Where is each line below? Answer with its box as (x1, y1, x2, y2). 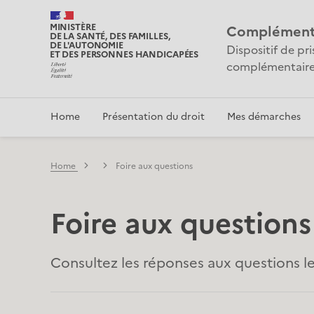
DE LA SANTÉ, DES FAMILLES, (49, 29, 170, 43)
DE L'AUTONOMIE (49, 39, 123, 52)
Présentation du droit (102, 109, 205, 124)
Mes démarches (227, 109, 301, 124)
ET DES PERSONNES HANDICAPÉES (49, 48, 199, 61)
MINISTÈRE (49, 20, 96, 34)
